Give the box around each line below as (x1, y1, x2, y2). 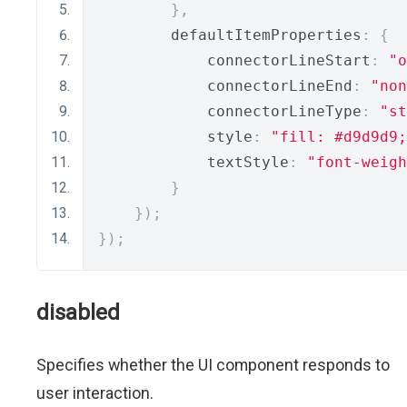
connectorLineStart (98, 52, 371, 69)
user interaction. (36, 383, 154, 402)
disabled (36, 300, 120, 325)
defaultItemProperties (98, 26, 362, 44)
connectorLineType (98, 103, 362, 120)
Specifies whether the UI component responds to (36, 355, 390, 374)
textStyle (98, 154, 289, 171)
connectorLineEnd (98, 77, 352, 94)
